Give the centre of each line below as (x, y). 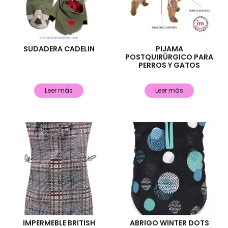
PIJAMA (169, 49)
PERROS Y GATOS (169, 65)
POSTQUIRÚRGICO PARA (169, 57)
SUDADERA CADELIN (59, 49)
